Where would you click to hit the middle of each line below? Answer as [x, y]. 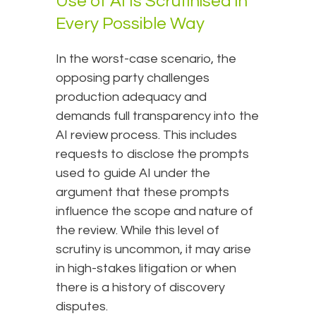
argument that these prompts [142, 193]
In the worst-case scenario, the [146, 59]
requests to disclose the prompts [152, 154]
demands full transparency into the [157, 116]
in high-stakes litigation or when [146, 269]
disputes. [82, 307]
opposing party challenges [133, 78]
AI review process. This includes [146, 135]
